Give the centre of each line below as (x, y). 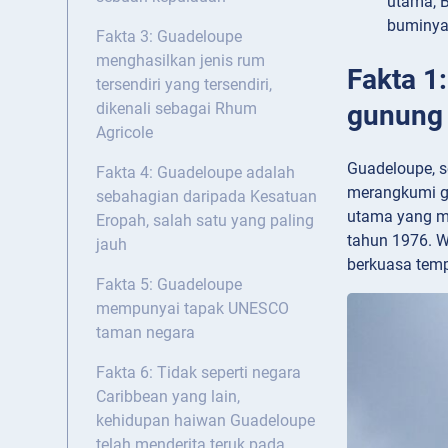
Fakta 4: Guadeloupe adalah (195, 173)
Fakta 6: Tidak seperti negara (198, 373)
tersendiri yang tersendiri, (184, 85)
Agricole (124, 133)
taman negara (145, 333)
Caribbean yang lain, (168, 397)
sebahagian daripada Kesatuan (206, 197)
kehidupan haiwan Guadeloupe (205, 421)
